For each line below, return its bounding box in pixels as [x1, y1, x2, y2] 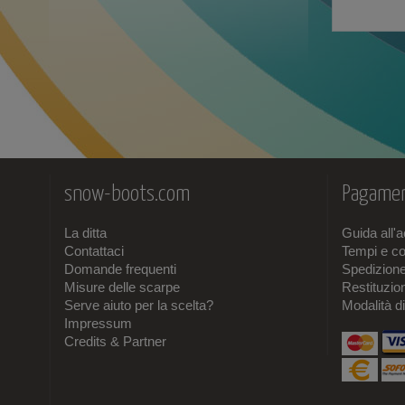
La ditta [64, 225, 108, 240]
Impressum [64, 316, 133, 331]
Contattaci [64, 243, 125, 259]
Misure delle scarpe [64, 279, 181, 295]
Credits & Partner [64, 334, 167, 349]
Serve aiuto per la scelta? [64, 297, 214, 313]
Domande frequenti [64, 261, 177, 277]
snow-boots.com [64, 184, 191, 205]
